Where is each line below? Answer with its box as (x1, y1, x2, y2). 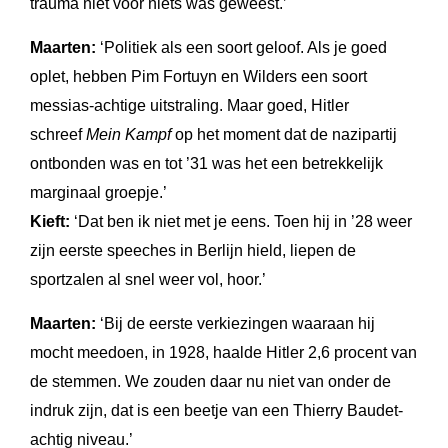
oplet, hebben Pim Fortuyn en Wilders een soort (30, 67, 367, 85)
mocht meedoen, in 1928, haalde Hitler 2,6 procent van (30, 343, 417, 361)
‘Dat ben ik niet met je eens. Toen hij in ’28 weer (70, 212, 412, 230)
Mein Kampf (86, 125, 171, 143)
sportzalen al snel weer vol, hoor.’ (30, 270, 266, 288)
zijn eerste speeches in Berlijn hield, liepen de (30, 241, 356, 259)
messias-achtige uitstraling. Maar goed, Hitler (30, 96, 349, 114)
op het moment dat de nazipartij (171, 125, 397, 143)
